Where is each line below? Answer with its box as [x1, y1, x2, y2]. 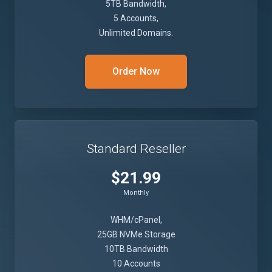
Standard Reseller [86, 141, 186, 156]
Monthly [123, 189, 149, 197]
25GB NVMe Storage [97, 229, 175, 239]
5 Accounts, [114, 13, 158, 23]
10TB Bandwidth [104, 244, 168, 254]
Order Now [112, 66, 160, 77]
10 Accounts [112, 259, 160, 268]
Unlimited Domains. [99, 28, 173, 38]
